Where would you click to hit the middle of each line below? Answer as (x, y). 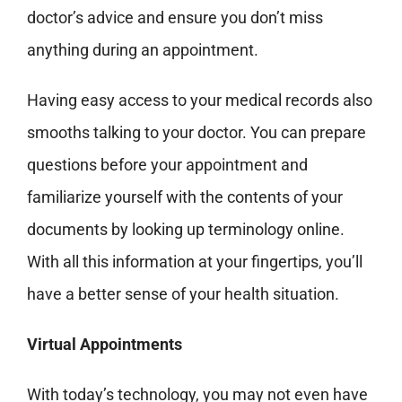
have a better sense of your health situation (180, 294)
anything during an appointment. (142, 50)
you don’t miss (270, 18)
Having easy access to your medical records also (199, 100)
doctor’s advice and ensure (122, 18)
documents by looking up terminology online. (185, 230)
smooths (60, 133)
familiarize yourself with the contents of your (184, 197)
